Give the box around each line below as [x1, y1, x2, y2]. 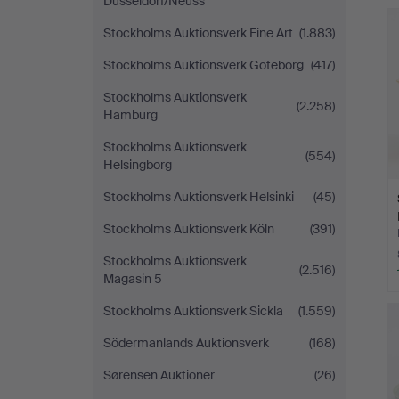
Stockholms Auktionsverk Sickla [103, 303, 283, 319]
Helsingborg [103, 157, 172, 173]
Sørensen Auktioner [103, 367, 215, 383]
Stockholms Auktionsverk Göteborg [103, 57, 304, 73]
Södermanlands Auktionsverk [103, 335, 269, 351]
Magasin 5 [103, 271, 162, 287]
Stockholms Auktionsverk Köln [103, 221, 274, 237]
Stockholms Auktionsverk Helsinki [103, 189, 294, 205]
